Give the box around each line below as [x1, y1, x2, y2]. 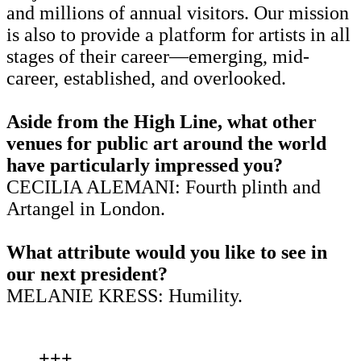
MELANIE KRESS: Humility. [6, 284, 243, 306]
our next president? [6, 263, 177, 284]
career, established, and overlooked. [6, 67, 291, 89]
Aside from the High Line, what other [6, 110, 317, 132]
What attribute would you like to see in [6, 241, 327, 263]
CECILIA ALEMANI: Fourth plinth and [6, 176, 321, 197]
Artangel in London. [6, 197, 165, 219]
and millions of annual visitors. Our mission [6, 2, 349, 23]
